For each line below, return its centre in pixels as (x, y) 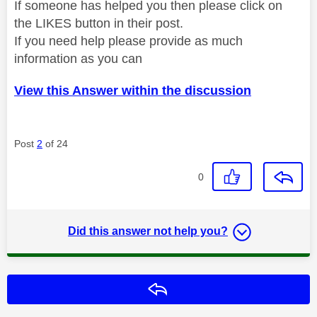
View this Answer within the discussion (133, 90)
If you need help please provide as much (128, 41)
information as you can (78, 58)
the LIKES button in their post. (99, 23)
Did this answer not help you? (148, 231)
